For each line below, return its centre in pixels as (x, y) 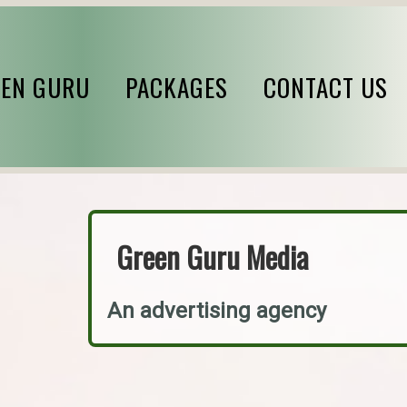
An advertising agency (217, 311)
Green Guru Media (213, 257)
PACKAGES (176, 87)
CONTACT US (325, 87)
